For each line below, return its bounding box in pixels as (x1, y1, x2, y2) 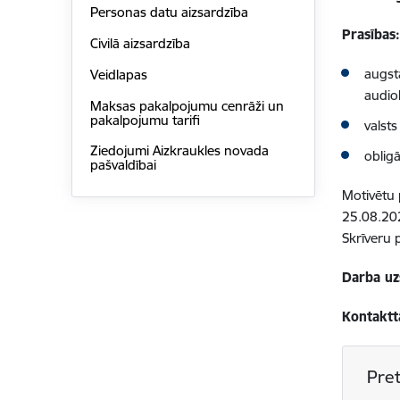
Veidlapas (89, 65, 147, 83)
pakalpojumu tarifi (89, 111, 200, 129)
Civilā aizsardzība (89, 35, 190, 53)
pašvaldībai (89, 156, 156, 174)
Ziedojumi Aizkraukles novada (89, 142, 269, 160)
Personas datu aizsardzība (89, 4, 248, 21)
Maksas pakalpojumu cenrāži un (89, 96, 284, 114)
